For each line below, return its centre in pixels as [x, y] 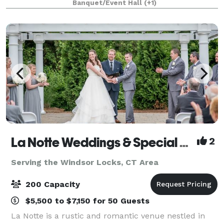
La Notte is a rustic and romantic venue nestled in [108, 215]
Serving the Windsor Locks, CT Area [85, 162]
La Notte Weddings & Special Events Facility [184, 142]
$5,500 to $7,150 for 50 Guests [86, 200]
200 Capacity [51, 184]
